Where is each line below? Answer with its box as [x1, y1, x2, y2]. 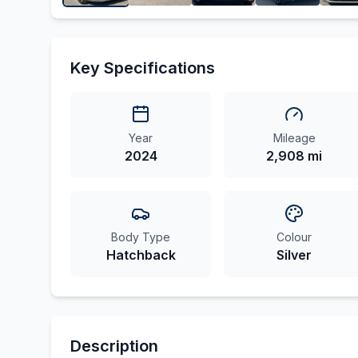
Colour [276, 230, 312, 244]
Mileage [272, 131, 316, 145]
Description [70, 336, 158, 356]
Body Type [111, 230, 170, 244]
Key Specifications [70, 58, 215, 78]
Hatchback [105, 247, 176, 263]
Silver [276, 247, 312, 263]
